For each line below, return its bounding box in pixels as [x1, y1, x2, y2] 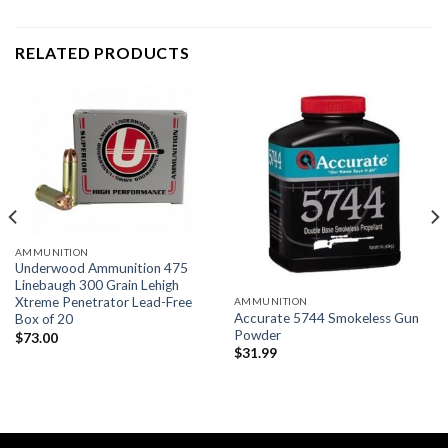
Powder [233, 326, 281, 343]
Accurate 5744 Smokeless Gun [233, 309, 419, 326]
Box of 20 [14, 311, 73, 328]
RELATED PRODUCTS [15, 42, 190, 62]
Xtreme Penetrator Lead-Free [14, 294, 192, 311]
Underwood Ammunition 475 [14, 260, 188, 277]
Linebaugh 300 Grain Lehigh [14, 277, 179, 294]
